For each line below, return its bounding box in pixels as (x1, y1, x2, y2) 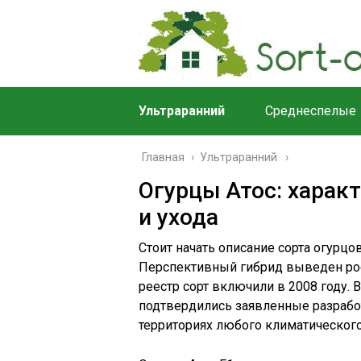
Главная (142, 151, 185, 164)
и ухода (139, 204, 218, 230)
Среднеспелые (265, 103, 356, 118)
